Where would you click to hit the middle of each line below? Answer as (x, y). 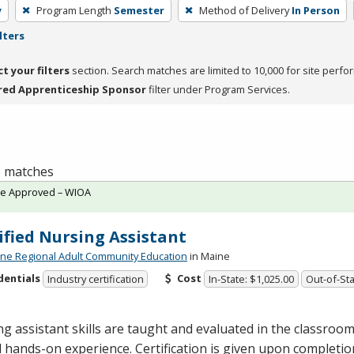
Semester (139, 10)
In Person (315, 10)
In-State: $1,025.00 (252, 279)
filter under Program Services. (218, 89)
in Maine (209, 256)
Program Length (73, 10)
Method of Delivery (244, 10)
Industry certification (95, 279)
